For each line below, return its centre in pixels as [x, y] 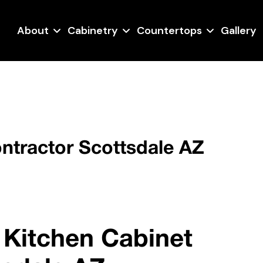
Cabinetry [93, 31]
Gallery [239, 31]
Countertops [169, 31]
